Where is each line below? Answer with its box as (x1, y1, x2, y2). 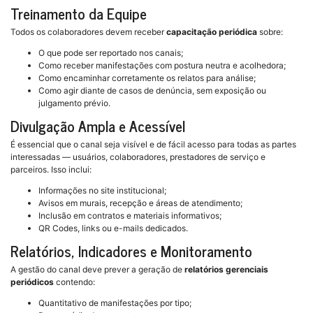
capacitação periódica (166, 27, 257, 38)
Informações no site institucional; (38, 185, 166, 196)
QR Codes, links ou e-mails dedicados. (38, 223, 188, 234)
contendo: (54, 277, 95, 288)
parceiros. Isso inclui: (10, 164, 92, 175)
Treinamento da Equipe (10, 1, 147, 26)
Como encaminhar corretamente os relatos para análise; (38, 73, 256, 84)
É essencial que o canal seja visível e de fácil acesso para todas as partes (10, 139, 296, 150)
